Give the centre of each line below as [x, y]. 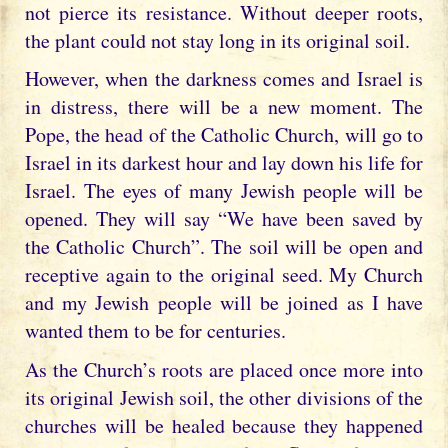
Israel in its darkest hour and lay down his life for [224, 162]
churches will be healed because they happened [224, 425]
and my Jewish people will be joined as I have [224, 302]
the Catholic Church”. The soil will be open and [224, 246]
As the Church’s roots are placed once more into [224, 369]
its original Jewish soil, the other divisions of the [224, 397]
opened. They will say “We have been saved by [224, 218]
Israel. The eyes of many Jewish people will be [224, 190]
